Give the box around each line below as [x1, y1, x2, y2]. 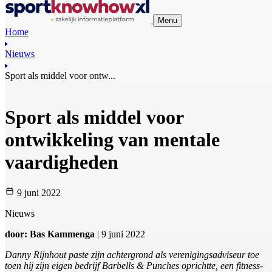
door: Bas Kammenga [5, 229, 95, 240]
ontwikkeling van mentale [5, 128, 220, 151]
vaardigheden [5, 151, 118, 173]
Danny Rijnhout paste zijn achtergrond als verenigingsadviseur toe [5, 250, 259, 260]
